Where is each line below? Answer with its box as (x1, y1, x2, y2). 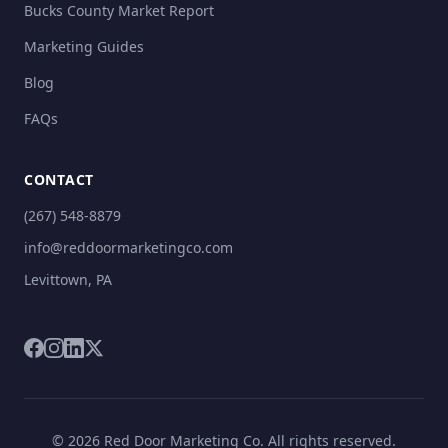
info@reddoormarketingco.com (24, 238, 233, 257)
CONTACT (24, 170, 94, 189)
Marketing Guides (24, 37, 144, 56)
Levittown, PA (24, 270, 112, 289)
